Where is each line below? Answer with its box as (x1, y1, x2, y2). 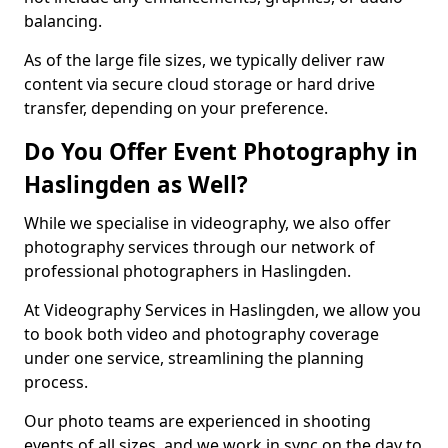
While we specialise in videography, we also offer (24, 212, 391, 234)
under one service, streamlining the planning (24, 347, 364, 369)
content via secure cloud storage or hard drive (24, 73, 375, 95)
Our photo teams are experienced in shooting (24, 410, 371, 432)
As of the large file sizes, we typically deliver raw (24, 49, 385, 71)
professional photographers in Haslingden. (24, 260, 355, 282)
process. (24, 371, 88, 393)
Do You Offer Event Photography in (24, 136, 418, 167)
